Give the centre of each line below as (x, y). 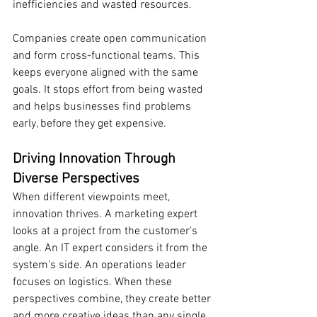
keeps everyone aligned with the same (107, 73)
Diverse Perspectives (76, 179)
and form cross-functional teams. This (108, 56)
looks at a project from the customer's (106, 232)
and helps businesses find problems (103, 107)
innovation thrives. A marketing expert (106, 215)
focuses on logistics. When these (94, 283)
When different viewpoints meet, (93, 198)
